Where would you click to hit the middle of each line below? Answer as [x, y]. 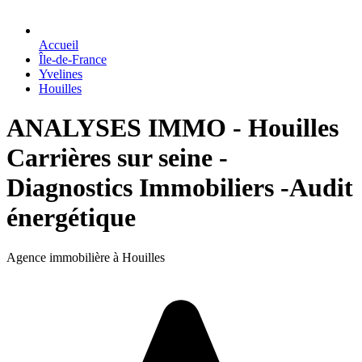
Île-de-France [73, 59]
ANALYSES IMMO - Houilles [173, 128]
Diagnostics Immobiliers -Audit [180, 188]
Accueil [59, 45]
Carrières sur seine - [117, 158]
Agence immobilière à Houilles [86, 257]
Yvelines [61, 74]
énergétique [71, 218]
